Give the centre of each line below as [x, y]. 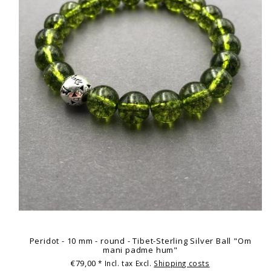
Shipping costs [182, 263]
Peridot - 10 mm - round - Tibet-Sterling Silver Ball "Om [140, 241]
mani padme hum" [140, 250]
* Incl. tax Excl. [126, 263]
